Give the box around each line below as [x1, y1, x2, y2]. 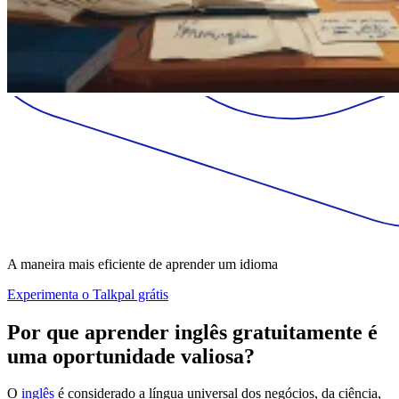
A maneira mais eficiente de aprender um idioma [7, 256, 278, 272]
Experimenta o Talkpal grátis [7, 286, 168, 302]
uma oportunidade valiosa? [7, 344, 255, 368]
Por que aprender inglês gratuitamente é [7, 320, 378, 344]
